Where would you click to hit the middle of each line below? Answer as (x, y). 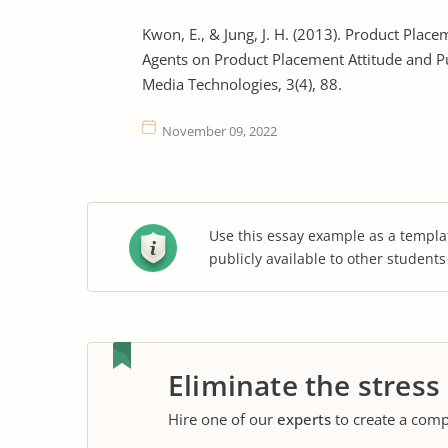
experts (304, 419)
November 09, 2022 (219, 131)
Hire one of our (222, 419)
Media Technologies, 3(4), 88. (242, 84)
